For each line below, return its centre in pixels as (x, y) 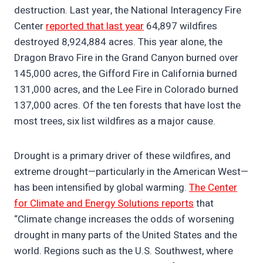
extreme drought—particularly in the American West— (131, 172)
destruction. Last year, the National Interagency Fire (128, 11)
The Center (213, 188)
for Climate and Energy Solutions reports (104, 204)
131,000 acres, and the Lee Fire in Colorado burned (126, 90)
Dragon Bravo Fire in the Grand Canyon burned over (126, 58)
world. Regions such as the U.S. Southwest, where (124, 251)
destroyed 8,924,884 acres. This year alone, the (118, 42)
